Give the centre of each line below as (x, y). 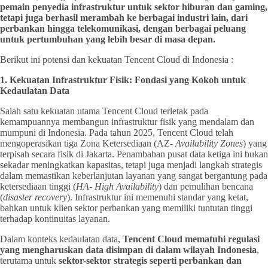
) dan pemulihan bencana (206, 186)
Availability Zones (209, 143)
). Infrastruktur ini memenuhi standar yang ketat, (158, 197)
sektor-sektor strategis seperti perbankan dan (150, 260)
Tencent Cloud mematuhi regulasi (191, 239)
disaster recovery (35, 197)
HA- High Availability (117, 186)
